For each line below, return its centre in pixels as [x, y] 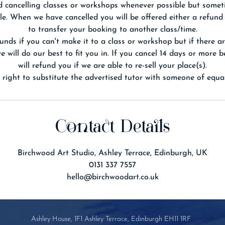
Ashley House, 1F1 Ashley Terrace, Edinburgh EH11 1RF [111, 219]
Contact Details [113, 128]
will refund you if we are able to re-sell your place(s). [113, 66]
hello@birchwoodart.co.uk [113, 177]
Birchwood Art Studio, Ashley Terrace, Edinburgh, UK [113, 153]
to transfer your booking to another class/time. [113, 30]
